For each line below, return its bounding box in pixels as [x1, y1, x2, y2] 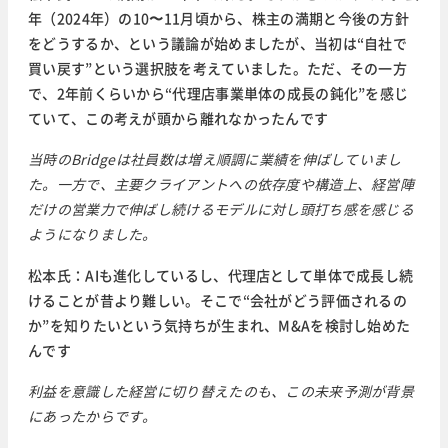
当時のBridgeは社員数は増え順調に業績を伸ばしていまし [28, 149, 402, 170]
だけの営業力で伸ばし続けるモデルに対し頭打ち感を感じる [28, 199, 415, 220]
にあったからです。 [28, 406, 157, 427]
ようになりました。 [28, 224, 157, 245]
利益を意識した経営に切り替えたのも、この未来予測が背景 [28, 381, 415, 402]
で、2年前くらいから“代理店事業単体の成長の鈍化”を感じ [28, 83, 409, 104]
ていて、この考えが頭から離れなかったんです [28, 108, 329, 129]
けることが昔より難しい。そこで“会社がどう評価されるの [28, 290, 408, 311]
